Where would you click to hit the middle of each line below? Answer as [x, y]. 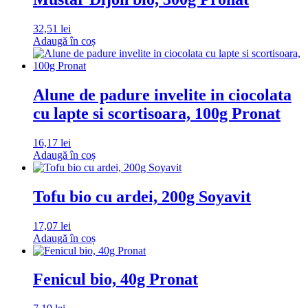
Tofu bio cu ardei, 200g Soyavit [142, 196]
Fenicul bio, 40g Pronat [115, 279]
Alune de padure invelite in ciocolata [162, 95]
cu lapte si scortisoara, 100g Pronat [157, 113]
